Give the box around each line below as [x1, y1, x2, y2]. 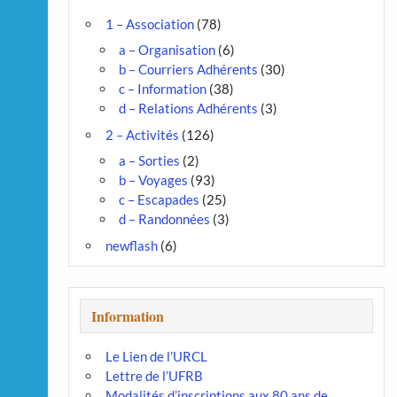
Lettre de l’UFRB [105, 368, 203, 385]
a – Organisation [118, 42, 215, 58]
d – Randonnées [118, 211, 210, 228]
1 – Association [105, 15, 194, 32]
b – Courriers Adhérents [118, 61, 258, 78]
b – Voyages [118, 172, 188, 189]
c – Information [118, 81, 206, 97]
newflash [105, 237, 158, 253]
